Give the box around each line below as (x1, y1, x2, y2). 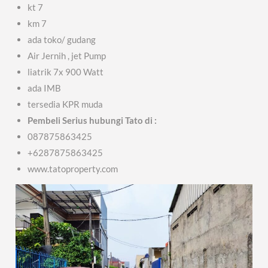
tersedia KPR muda (28, 99, 103, 110)
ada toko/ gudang (28, 34, 96, 45)
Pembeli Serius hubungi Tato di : (28, 115, 157, 126)
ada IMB (28, 83, 62, 94)
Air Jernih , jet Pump (28, 50, 106, 62)
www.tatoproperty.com (28, 163, 118, 175)
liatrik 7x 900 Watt (28, 66, 104, 78)
